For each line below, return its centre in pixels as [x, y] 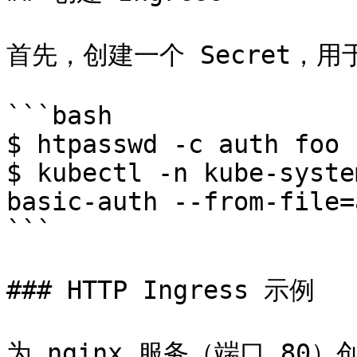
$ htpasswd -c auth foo [173, 144]
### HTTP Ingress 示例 [161, 290]
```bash [59, 116]
